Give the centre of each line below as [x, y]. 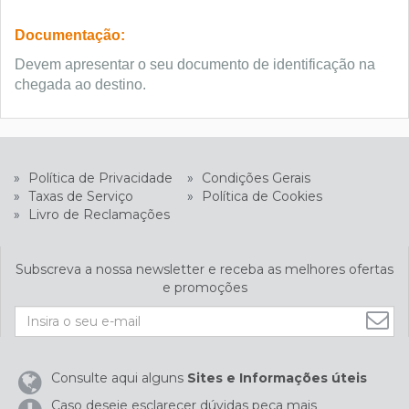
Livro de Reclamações [97, 215]
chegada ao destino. [80, 84]
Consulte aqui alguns [119, 378]
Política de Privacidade [99, 178]
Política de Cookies [260, 196]
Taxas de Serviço [79, 196]
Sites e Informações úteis [277, 378]
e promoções [204, 288]
